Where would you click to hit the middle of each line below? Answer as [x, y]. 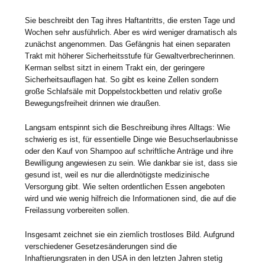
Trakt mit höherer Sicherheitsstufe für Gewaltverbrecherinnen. [130, 56]
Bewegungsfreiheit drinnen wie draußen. [93, 104]
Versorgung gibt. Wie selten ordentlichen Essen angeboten [125, 187]
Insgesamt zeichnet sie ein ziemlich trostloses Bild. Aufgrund [130, 235]
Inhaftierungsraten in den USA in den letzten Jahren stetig [124, 258]
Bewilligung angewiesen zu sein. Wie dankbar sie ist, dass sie [131, 163]
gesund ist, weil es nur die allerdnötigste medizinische [117, 175]
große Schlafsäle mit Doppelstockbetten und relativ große [124, 92]
